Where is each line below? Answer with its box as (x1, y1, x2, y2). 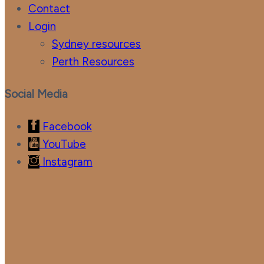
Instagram (42, 154, 93, 169)
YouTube (42, 137, 86, 151)
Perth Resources (52, 54, 134, 68)
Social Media (5, 87, 68, 101)
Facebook (42, 119, 92, 133)
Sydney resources (52, 37, 141, 51)
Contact (28, 1, 70, 15)
